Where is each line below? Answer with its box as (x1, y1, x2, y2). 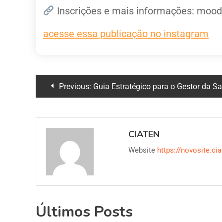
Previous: (59, 82, 91, 91)
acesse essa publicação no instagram (43, 28, 209, 40)
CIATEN (128, 128, 160, 140)
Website (128, 146, 156, 155)
